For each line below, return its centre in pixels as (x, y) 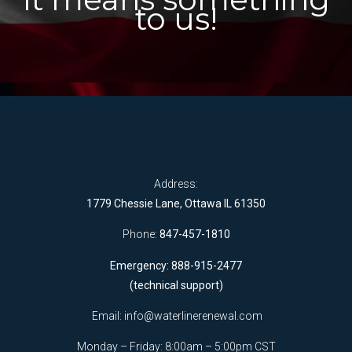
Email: (107, 315)
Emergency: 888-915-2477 (176, 265)
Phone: (141, 235)
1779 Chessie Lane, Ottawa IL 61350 (176, 203)
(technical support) (176, 285)
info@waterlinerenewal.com (193, 315)
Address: (176, 183)
